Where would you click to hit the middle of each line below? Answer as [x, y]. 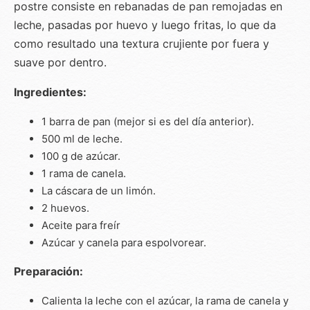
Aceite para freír [81, 225]
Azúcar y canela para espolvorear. [124, 242]
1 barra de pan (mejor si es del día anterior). [148, 121]
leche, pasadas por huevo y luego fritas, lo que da [145, 25]
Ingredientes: [50, 92]
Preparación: [48, 271]
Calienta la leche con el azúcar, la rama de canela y [165, 300]
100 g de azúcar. [81, 156]
